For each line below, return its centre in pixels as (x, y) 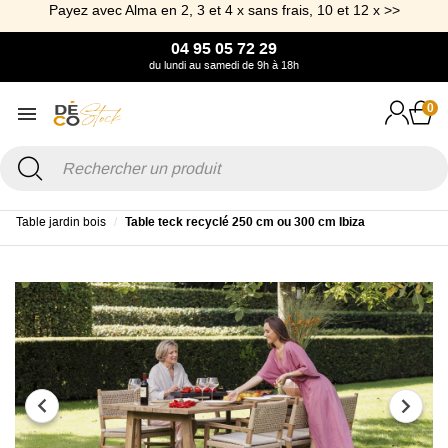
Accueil (36, 202)
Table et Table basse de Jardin (211, 202)
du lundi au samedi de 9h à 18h (224, 65)
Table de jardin (353, 202)
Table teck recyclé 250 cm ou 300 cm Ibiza (245, 222)
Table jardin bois (61, 222)
